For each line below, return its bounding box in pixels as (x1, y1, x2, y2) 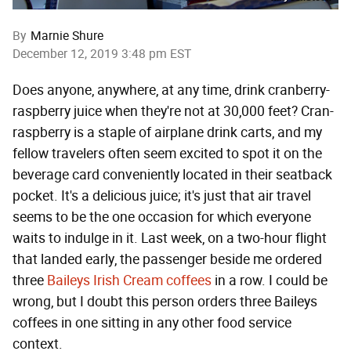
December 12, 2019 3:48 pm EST (13, 46, 191, 62)
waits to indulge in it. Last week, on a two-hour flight (13, 230, 327, 248)
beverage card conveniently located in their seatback (13, 166, 332, 184)
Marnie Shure (31, 28, 103, 44)
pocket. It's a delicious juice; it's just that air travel (13, 187, 311, 205)
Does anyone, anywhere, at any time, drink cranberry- (13, 81, 330, 100)
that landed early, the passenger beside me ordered (13, 251, 322, 269)
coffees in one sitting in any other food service (13, 314, 291, 332)
